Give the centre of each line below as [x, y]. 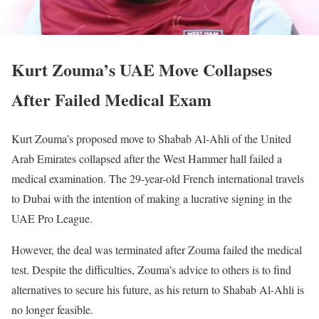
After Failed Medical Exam [111, 100]
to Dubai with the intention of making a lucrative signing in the [152, 199]
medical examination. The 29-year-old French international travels [158, 179]
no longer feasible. [52, 310]
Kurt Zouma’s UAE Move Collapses [142, 70]
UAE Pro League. [52, 219]
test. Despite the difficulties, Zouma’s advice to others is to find [151, 270]
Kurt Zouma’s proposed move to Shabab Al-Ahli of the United [151, 139]
